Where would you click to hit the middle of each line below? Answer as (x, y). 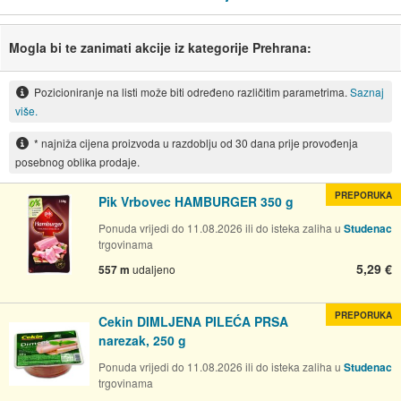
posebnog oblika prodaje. (77, 161)
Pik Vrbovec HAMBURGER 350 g (196, 201)
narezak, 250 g (142, 340)
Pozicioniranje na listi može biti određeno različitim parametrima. (192, 92)
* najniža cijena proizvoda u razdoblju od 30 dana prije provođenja (196, 142)
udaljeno (154, 269)
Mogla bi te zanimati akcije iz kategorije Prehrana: (160, 48)
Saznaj (367, 92)
